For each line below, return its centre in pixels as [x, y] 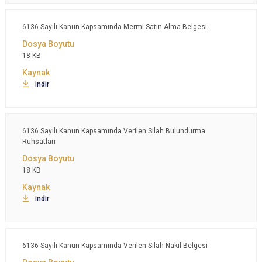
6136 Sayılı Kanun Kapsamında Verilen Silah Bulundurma [114, 131]
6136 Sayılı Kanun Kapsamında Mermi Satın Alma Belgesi [115, 27]
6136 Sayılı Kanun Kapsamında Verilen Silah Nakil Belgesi [115, 246]
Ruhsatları [39, 142]
